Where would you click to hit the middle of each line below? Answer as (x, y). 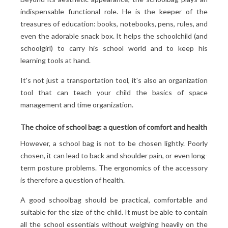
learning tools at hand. (55, 60)
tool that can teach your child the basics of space (114, 92)
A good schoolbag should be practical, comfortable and (114, 199)
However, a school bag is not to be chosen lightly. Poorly (114, 143)
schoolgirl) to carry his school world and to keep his (114, 48)
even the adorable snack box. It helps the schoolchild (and (114, 36)
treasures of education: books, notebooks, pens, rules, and (114, 23)
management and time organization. (77, 104)
